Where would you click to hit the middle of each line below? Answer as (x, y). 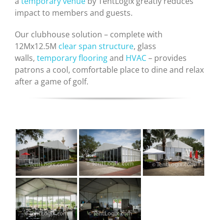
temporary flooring (72, 58)
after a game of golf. (52, 82)
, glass (145, 46)
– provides (166, 58)
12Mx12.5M (37, 46)
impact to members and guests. (74, 13)
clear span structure (96, 46)
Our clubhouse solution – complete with (89, 34)
